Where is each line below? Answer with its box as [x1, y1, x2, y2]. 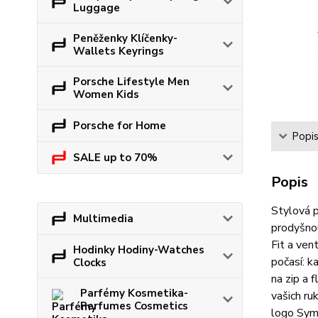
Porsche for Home [73, 119, 166, 133]
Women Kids [73, 87, 139, 102]
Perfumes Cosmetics [80, 299, 188, 313]
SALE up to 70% [73, 150, 158, 165]
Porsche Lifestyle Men [73, 75, 190, 89]
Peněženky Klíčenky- [73, 31, 177, 45]
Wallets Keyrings [73, 44, 164, 58]
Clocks [73, 256, 106, 270]
